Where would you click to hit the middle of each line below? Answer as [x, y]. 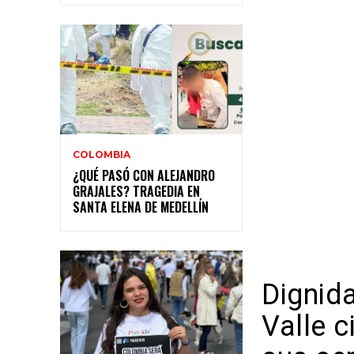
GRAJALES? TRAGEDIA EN [136, 191]
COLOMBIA [102, 154]
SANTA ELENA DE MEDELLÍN [141, 207]
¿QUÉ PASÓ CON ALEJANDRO [144, 175]
